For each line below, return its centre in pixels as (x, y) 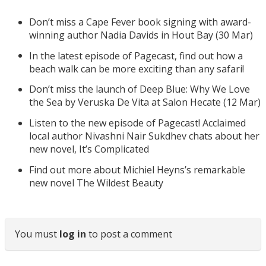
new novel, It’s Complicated (89, 149)
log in (72, 234)
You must (37, 234)
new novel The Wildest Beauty (96, 183)
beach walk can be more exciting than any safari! (136, 69)
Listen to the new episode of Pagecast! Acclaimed (137, 123)
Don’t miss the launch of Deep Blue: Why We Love (139, 89)
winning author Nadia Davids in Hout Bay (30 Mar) (141, 35)
